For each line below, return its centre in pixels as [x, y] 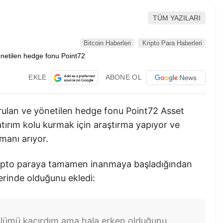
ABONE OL [123, 77]
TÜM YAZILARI [177, 18]
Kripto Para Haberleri [172, 43]
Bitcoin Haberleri [107, 43]
